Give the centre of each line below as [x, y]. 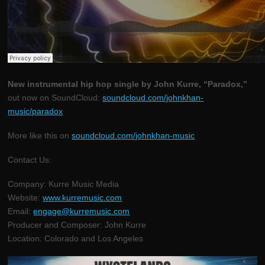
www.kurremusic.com [83, 198]
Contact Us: [30, 160]
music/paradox [35, 112]
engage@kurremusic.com [82, 211]
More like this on [40, 136]
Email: [21, 211]
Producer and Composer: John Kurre [77, 225]
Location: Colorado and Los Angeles [76, 239]
